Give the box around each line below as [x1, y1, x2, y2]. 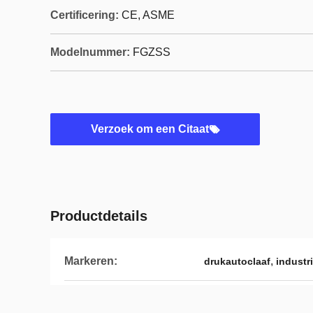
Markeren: [64, 255, 117, 267]
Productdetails [50, 208, 147, 224]
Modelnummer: [50, 46, 130, 58]
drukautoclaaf [204, 256, 270, 267]
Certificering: [50, 9, 119, 21]
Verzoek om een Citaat [90, 123, 209, 135]
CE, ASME [122, 9, 175, 21]
